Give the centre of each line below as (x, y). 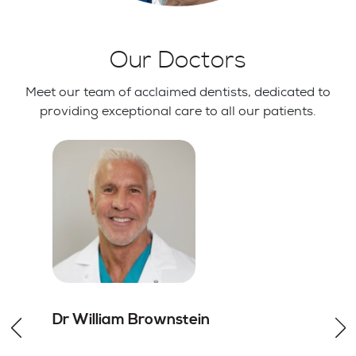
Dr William (90, 319)
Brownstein (168, 319)
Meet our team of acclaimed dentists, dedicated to (178, 91)
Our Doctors (178, 60)
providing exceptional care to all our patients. (178, 110)
